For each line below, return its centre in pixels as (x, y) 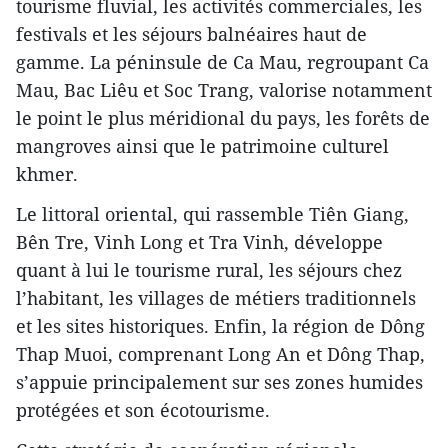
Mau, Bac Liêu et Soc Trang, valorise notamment (224, 90)
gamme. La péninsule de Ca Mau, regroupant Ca (222, 62)
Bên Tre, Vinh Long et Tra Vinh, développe (199, 242)
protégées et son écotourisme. (143, 410)
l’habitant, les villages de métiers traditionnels (216, 298)
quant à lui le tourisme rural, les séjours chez (209, 270)
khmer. (47, 174)
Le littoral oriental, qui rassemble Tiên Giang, (212, 214)
